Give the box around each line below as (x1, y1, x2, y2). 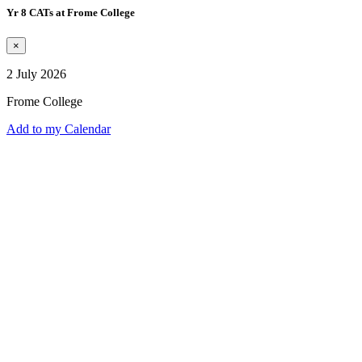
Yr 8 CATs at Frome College (6, 6, 135, 19)
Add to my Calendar (6, 122, 111, 137)
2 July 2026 (6, 67, 66, 82)
